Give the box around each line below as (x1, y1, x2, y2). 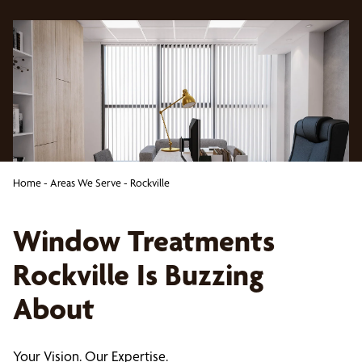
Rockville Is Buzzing (13, 256, 263, 293)
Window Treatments (13, 222, 275, 259)
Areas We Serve (50, 176, 121, 189)
